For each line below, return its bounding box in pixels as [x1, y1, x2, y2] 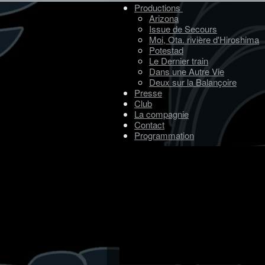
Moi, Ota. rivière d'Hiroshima [149, 33, 259, 46]
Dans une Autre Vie [149, 65, 224, 77]
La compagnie [134, 108, 189, 120]
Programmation [134, 129, 194, 141]
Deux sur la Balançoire [149, 76, 237, 88]
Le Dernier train [149, 54, 208, 67]
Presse [134, 86, 162, 99]
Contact [134, 118, 164, 131]
